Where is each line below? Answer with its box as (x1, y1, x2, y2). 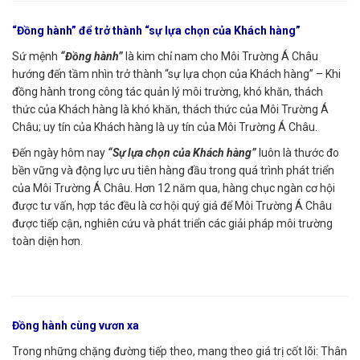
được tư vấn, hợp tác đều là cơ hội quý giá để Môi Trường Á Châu (12, 199, 332, 212)
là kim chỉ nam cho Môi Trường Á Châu (123, 50, 318, 63)
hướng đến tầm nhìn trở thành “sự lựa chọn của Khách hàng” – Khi (12, 67, 341, 80)
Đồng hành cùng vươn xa (12, 319, 139, 332)
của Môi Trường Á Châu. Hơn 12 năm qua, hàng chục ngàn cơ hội (12, 182, 335, 194)
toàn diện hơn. (12, 235, 83, 247)
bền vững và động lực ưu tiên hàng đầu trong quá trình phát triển (12, 164, 334, 177)
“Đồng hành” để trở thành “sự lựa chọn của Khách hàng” (12, 24, 301, 37)
